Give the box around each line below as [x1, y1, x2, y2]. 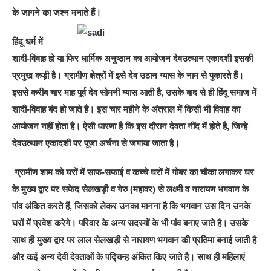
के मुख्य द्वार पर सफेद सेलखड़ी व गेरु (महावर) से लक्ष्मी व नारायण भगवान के [12, 183, 249, 194]
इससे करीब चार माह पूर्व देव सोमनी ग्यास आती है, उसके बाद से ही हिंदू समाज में [12, 87, 257, 97]
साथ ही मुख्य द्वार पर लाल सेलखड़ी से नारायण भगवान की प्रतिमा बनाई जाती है [12, 234, 257, 245]
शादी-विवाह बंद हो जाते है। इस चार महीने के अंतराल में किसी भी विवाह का [12, 103, 241, 114]
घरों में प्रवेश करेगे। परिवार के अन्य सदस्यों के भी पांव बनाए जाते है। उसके [12, 217, 249, 228]
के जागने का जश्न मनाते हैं [12, 7, 96, 18]
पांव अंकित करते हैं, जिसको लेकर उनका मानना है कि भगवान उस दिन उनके [12, 200, 251, 211]
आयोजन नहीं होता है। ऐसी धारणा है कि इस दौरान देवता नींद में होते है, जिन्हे [12, 120, 248, 131]
